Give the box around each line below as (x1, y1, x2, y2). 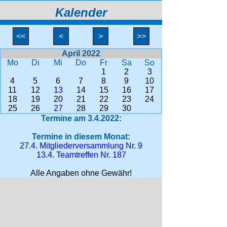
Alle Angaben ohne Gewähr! (30, 169, 132, 177)
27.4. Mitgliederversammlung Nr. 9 (20, 141, 142, 150)
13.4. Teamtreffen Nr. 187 (36, 150, 126, 159)
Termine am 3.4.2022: (41, 114, 122, 123)
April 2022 (62, 49, 100, 58)
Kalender (55, 6, 107, 19)
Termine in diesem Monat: (32, 132, 130, 141)
